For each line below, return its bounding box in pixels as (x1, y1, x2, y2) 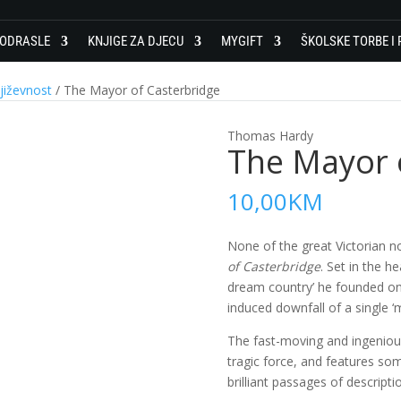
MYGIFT (221, 32, 263, 49)
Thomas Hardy (226, 126, 313, 144)
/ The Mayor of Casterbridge (52, 81, 220, 98)
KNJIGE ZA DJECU (88, 32, 183, 49)
